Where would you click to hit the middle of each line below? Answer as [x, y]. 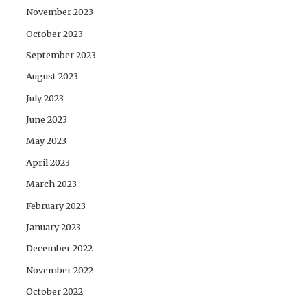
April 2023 [48, 162]
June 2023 [47, 120]
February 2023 [56, 205]
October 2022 [55, 292]
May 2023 [47, 141]
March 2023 [52, 184]
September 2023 [61, 54]
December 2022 [60, 248]
